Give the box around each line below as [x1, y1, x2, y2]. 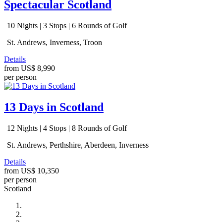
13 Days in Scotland [4, 101, 104, 114]
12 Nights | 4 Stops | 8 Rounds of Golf [5, 124, 127, 133]
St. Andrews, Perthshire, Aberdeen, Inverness [5, 141, 149, 150]
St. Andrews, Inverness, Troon [5, 38, 102, 47]
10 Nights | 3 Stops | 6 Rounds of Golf [5, 21, 127, 30]
